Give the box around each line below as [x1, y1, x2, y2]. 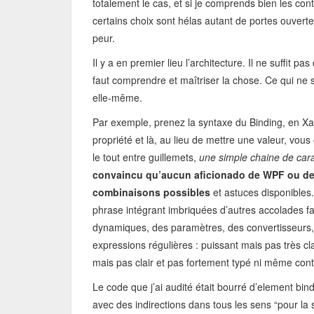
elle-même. [93, 90, 142, 104]
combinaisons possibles [93, 185, 210, 199]
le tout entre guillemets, [93, 150, 199, 164]
